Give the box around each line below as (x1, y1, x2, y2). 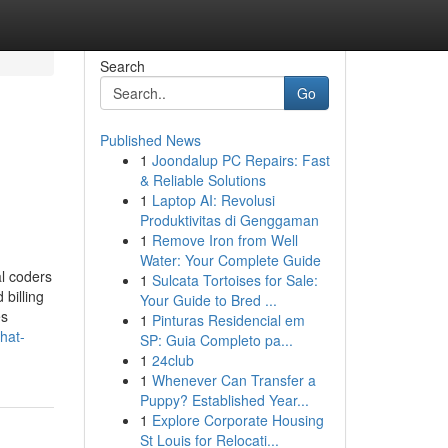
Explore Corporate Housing (151, 410, 324, 430)
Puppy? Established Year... (139, 390, 309, 410)
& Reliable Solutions (139, 170, 266, 190)
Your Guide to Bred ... (139, 290, 277, 310)
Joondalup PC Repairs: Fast (151, 150, 330, 170)
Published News (99, 130, 201, 150)
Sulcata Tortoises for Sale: (151, 270, 318, 290)
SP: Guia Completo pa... (139, 330, 293, 350)
